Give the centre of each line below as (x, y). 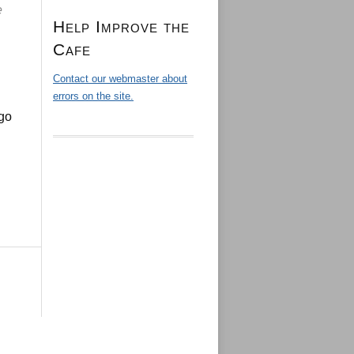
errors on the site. (93, 96)
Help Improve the (121, 27)
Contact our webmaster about (120, 79)
